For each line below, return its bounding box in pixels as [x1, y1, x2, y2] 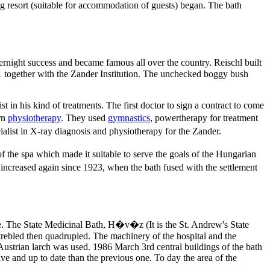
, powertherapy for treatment [150, 113, 258, 124]
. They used [61, 113, 108, 124]
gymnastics [108, 113, 150, 124]
